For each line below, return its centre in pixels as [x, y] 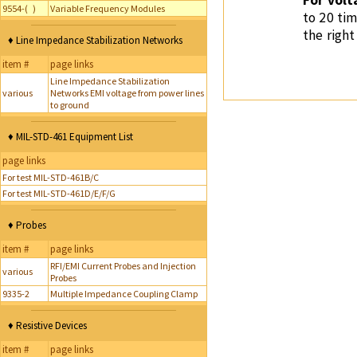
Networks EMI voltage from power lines [127, 93]
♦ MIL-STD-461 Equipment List [71, 137]
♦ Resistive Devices [47, 326]
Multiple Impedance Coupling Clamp [124, 294]
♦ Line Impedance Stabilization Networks [95, 40]
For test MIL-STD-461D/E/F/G [59, 193]
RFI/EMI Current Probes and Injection [123, 266]
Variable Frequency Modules [108, 8]
